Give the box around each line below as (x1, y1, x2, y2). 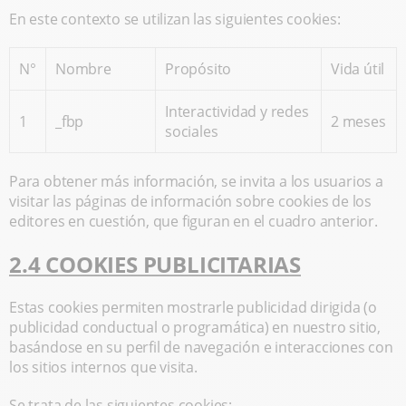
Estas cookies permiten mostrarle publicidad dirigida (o (9, 297, 377, 317)
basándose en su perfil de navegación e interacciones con (9, 337, 393, 357)
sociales (165, 121, 218, 141)
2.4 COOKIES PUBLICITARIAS (9, 249, 301, 279)
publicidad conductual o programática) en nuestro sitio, (9, 317, 381, 337)
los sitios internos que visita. (9, 357, 198, 377)
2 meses (331, 111, 386, 131)
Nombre (55, 59, 111, 79)
